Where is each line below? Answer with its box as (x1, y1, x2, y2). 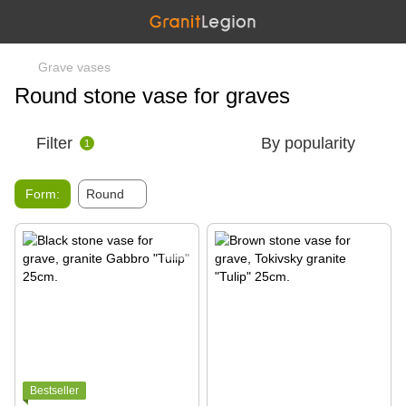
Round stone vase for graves (14, 83, 290, 108)
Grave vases (38, 60, 111, 74)
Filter (36, 134, 72, 152)
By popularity (261, 134, 355, 152)
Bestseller (30, 384, 79, 397)
